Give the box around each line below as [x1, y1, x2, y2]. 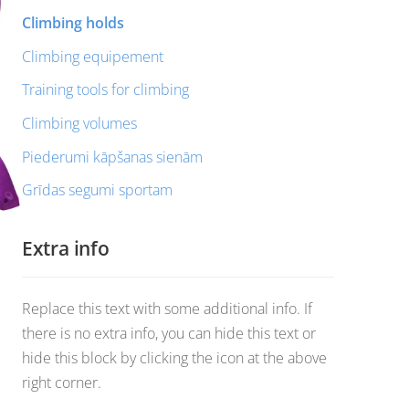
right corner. [21, 372, 101, 393]
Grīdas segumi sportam [21, 180, 173, 201]
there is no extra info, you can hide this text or [21, 322, 316, 343]
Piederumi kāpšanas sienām [21, 146, 203, 167]
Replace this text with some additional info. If [21, 298, 312, 319]
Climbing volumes [21, 113, 137, 134]
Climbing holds [21, 13, 124, 34]
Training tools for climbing [21, 79, 189, 100]
